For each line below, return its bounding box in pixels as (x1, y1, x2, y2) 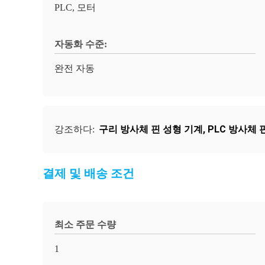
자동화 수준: (54, 39, 107, 49)
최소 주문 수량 (54, 219, 116, 230)
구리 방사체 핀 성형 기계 (99, 124, 203, 135)
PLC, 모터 (54, 2, 96, 12)
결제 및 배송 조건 (43, 167, 134, 180)
